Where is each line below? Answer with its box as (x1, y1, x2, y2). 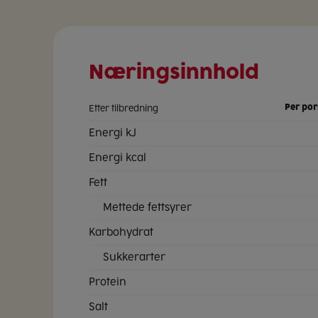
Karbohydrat (89, 226, 153, 238)
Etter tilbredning (89, 103, 158, 114)
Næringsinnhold (89, 64, 259, 82)
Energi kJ (89, 126, 136, 139)
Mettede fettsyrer (103, 201, 192, 214)
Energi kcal (89, 151, 146, 164)
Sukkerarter (103, 251, 165, 263)
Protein (89, 275, 126, 288)
